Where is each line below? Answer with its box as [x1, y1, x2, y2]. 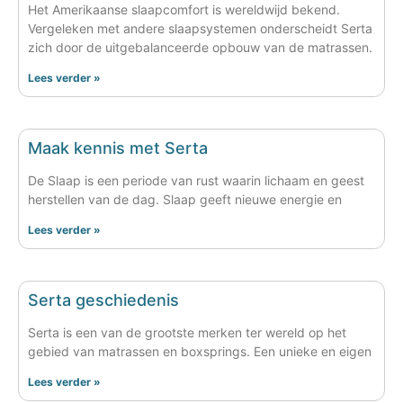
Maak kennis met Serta [28, 138, 208, 157]
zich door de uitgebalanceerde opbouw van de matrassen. [28, 39, 372, 55]
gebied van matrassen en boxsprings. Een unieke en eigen [28, 343, 372, 359]
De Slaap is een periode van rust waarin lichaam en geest [28, 172, 364, 188]
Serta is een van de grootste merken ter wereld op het [28, 324, 346, 340]
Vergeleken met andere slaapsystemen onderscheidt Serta [28, 20, 372, 36]
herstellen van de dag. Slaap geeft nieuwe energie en [28, 191, 342, 207]
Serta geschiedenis [28, 290, 179, 309]
